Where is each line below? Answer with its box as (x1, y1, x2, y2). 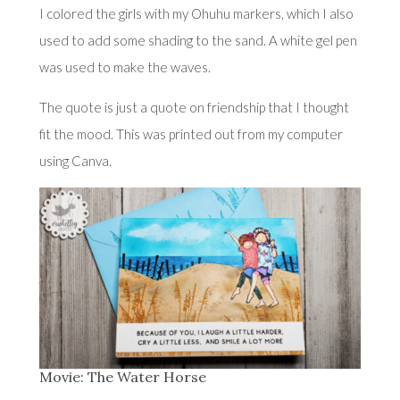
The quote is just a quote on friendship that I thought (38, 98, 349, 115)
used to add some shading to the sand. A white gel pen (38, 31, 357, 48)
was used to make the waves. (38, 58, 211, 75)
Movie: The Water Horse (38, 367, 206, 386)
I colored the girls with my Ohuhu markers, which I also (38, 4, 354, 21)
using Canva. (38, 152, 112, 169)
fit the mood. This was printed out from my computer (38, 125, 343, 142)
